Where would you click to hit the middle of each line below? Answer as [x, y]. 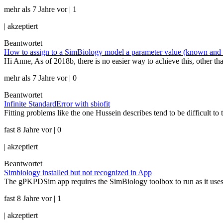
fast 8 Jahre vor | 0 [33, 130]
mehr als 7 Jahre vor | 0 [40, 78]
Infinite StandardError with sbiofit [57, 104]
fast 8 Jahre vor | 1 [33, 198]
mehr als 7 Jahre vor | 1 [40, 9]
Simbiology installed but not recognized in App [78, 172]
